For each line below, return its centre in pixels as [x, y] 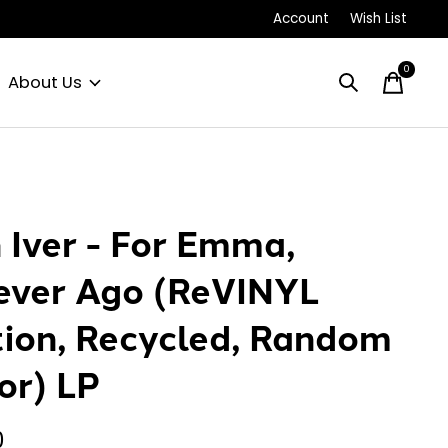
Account [300, 19]
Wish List [378, 19]
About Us [44, 83]
